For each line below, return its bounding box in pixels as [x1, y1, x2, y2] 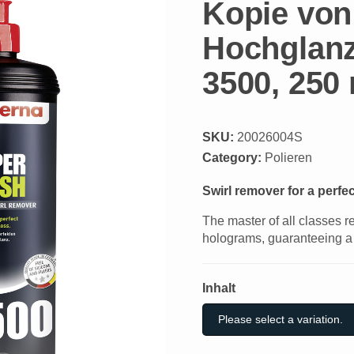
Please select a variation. [218, 313, 344, 326]
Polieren [265, 150, 312, 164]
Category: [202, 150, 265, 164]
